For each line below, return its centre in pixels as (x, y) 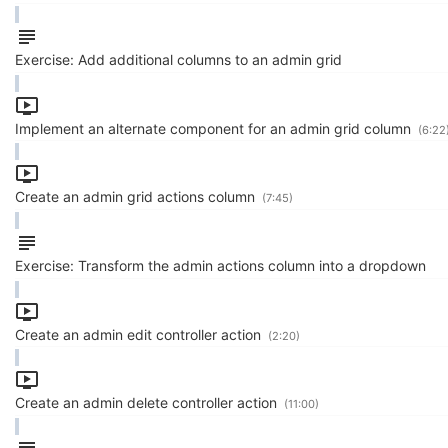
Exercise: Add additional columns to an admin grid (178, 59)
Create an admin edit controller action (140, 334)
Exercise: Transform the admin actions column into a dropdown (220, 265)
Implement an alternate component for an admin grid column (215, 128)
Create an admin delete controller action (148, 403)
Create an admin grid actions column (137, 197)
